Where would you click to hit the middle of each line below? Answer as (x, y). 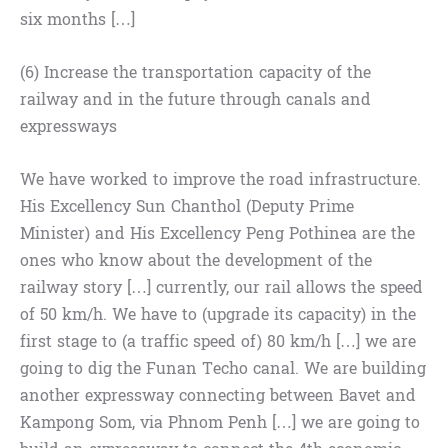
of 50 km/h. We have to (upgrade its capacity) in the (218, 315)
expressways (68, 127)
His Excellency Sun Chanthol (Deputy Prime (187, 207)
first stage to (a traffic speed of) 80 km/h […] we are (218, 342)
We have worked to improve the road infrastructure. (220, 180)
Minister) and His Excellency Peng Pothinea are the (217, 234)
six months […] (77, 20)
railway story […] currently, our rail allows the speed (221, 288)
